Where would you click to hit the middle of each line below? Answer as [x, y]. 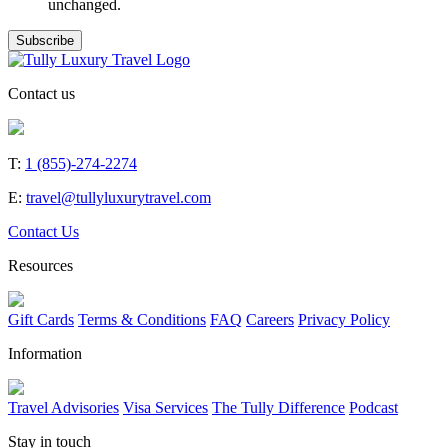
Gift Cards [41, 319]
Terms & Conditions [142, 319]
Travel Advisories [63, 407]
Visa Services [165, 407]
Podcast [373, 407]
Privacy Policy [344, 319]
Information [45, 353]
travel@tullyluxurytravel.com [118, 197]
